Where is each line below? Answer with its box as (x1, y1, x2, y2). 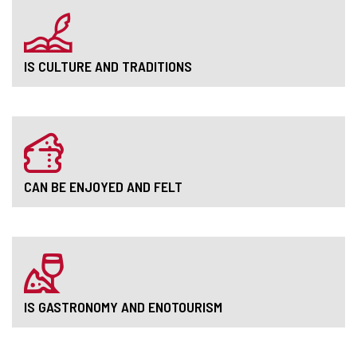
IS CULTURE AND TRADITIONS (24, 57, 192, 75)
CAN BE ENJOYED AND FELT (24, 177, 182, 195)
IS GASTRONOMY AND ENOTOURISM (24, 297, 222, 316)
